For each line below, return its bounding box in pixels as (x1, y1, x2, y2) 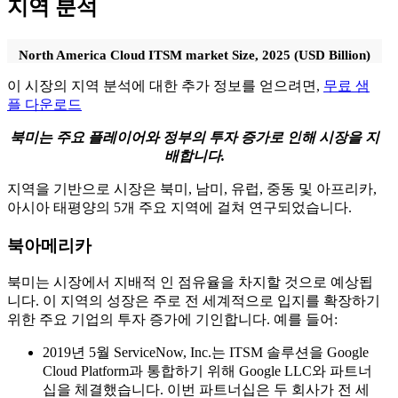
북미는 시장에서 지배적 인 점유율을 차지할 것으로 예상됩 (7, 275, 373, 291)
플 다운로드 (7, 96, 82, 112)
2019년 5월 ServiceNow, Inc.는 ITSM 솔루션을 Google (43, 345, 369, 361)
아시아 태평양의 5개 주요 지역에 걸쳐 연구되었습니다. (7, 199, 352, 215)
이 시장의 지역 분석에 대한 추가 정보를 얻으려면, (7, 77, 323, 93)
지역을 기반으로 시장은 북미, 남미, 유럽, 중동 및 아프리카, (7, 180, 377, 196)
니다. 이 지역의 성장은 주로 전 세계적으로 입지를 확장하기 (7, 293, 380, 309)
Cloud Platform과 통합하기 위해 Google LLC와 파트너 (43, 363, 372, 379)
